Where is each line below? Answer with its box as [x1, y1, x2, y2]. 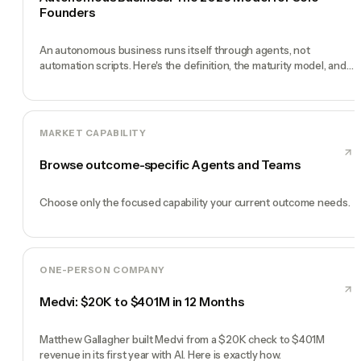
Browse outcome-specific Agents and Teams [39, 157, 301, 173]
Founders [39, 5, 95, 21]
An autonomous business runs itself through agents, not [39, 44, 310, 57]
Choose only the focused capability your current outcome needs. [39, 196, 351, 210]
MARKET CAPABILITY [39, 127, 147, 139]
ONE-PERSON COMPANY [39, 264, 165, 276]
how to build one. [39, 74, 121, 88]
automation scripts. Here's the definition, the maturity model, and [39, 59, 346, 73]
